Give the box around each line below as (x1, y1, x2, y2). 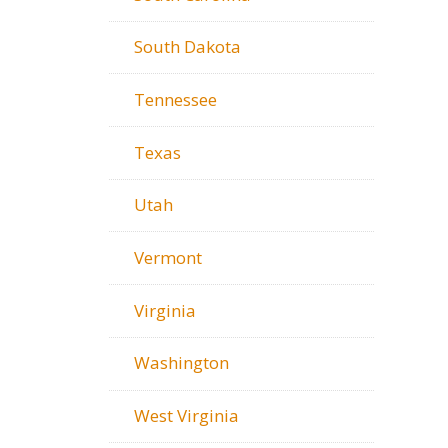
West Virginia (134, 404, 239, 428)
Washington (134, 351, 229, 375)
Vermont (134, 245, 202, 269)
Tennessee (134, 87, 217, 111)
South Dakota (134, 35, 241, 59)
